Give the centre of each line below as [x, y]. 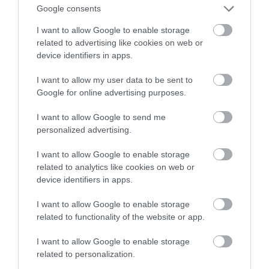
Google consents [69, 8]
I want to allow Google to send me [101, 117]
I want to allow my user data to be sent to [115, 80]
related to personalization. [86, 254]
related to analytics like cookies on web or [116, 167]
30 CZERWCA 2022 [192, 35]
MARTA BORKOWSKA [112, 35]
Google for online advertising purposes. [111, 92]
